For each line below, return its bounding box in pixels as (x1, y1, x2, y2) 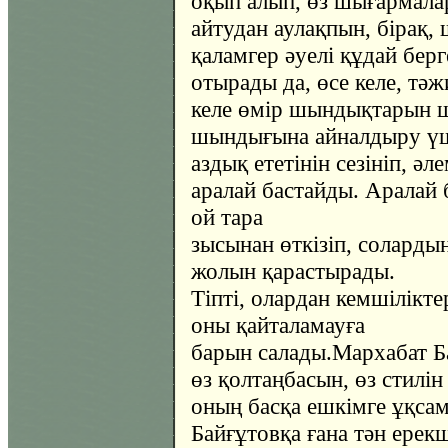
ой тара (191, 204, 263, 230)
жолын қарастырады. (191, 258, 395, 284)
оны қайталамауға (191, 312, 365, 338)
